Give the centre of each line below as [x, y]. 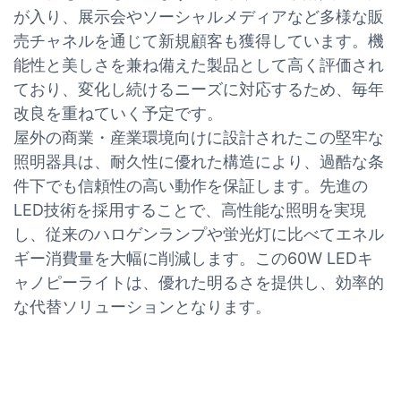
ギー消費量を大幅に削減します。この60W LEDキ [193, 258]
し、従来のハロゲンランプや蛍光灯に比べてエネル [199, 234]
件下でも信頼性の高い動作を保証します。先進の [191, 185]
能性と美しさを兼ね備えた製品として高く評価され [199, 64]
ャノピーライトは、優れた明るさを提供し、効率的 [199, 282]
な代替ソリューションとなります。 [142, 306]
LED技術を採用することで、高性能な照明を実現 [190, 209]
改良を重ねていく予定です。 [118, 113]
